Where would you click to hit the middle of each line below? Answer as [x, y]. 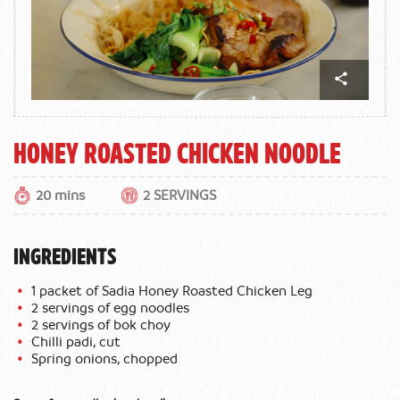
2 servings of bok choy [101, 325]
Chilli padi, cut [76, 342]
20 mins [60, 195]
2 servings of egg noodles [110, 308]
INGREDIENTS [65, 255]
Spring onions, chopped [104, 358]
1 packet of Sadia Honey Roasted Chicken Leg [172, 291]
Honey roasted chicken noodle [177, 152]
